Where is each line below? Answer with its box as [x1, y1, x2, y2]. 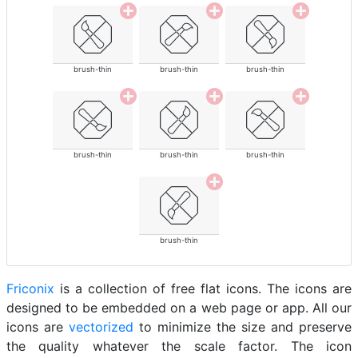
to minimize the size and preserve [133, 319, 352, 336]
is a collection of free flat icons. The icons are [54, 280, 352, 297]
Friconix [6, 280, 54, 297]
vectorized [69, 319, 133, 336]
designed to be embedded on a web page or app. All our [6, 300, 352, 316]
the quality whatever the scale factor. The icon [6, 338, 352, 355]
